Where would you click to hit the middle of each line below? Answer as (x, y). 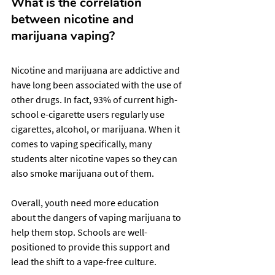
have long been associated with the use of (97, 84)
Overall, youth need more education (86, 202)
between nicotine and (74, 19)
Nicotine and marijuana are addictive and (96, 70)
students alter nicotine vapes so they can (95, 158)
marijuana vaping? (63, 36)
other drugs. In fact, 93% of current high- (94, 99)
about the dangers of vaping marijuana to (97, 217)
